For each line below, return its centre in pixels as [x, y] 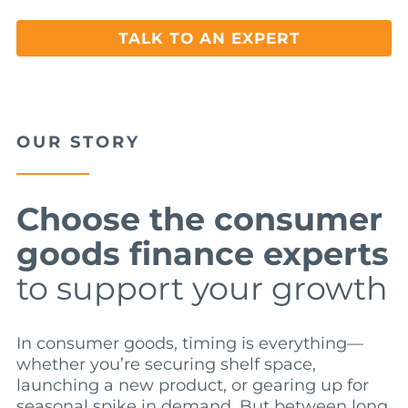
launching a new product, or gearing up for [192, 386]
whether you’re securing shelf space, [166, 365]
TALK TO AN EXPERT [209, 38]
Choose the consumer [199, 219]
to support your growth [202, 289]
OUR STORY [78, 143]
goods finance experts [202, 254]
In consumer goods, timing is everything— [189, 344]
